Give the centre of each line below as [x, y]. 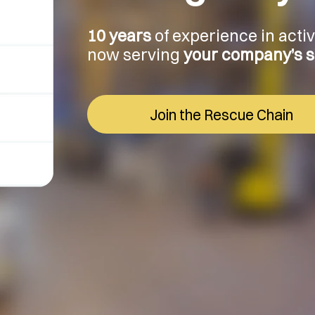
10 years [119, 36]
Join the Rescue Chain [221, 114]
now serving [135, 54]
